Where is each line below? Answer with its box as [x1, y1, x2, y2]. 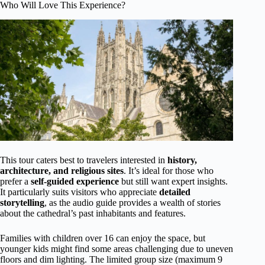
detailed [159, 186, 190, 197]
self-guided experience [31, 176, 119, 186]
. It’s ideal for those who [124, 165, 214, 176]
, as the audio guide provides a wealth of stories [44, 197, 221, 208]
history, [167, 154, 197, 165]
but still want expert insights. [119, 176, 228, 186]
